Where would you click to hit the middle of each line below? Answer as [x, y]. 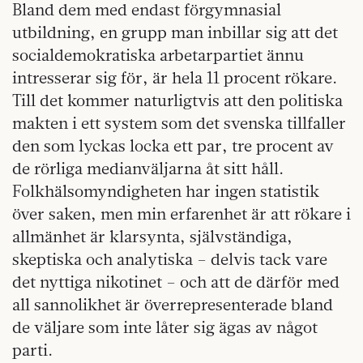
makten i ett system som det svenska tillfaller [179, 123]
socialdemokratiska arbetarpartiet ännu [158, 55]
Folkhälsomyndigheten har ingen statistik [166, 191]
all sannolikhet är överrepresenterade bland [173, 305]
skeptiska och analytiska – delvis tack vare [170, 259]
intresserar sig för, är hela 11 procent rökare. [175, 78]
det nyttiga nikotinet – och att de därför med [176, 282]
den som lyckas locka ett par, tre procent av [173, 146]
